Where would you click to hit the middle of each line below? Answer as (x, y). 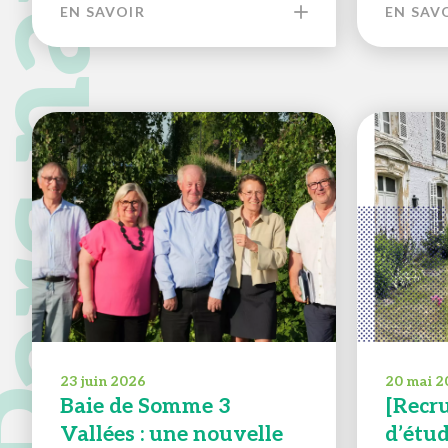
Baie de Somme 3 (145, 407)
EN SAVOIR (102, 12)
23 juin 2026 (103, 382)
